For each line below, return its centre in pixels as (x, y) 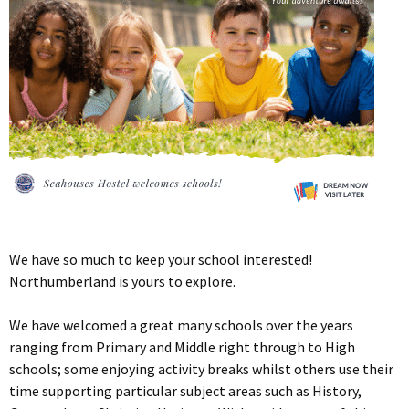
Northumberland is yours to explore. (122, 282)
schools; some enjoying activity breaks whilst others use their (201, 369)
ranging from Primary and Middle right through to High (182, 347)
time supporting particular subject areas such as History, (185, 391)
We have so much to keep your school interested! (161, 260)
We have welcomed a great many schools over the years (181, 325)
